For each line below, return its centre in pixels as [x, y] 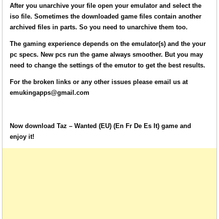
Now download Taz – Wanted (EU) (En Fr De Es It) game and [101, 126]
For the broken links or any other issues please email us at [99, 82]
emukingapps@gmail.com [50, 92]
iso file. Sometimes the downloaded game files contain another [106, 16]
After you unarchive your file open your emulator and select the [106, 5]
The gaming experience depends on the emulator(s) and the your [108, 44]
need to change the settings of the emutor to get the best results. [108, 65]
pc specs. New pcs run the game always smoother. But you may [107, 54]
